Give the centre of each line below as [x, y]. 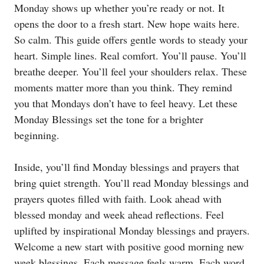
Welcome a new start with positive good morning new [129, 247]
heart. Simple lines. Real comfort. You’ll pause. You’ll [130, 56]
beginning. [37, 135]
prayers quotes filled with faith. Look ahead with [118, 199]
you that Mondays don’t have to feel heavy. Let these [126, 103]
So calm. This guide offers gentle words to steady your [131, 40]
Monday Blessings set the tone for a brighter [109, 119]
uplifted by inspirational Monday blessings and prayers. [132, 231]
